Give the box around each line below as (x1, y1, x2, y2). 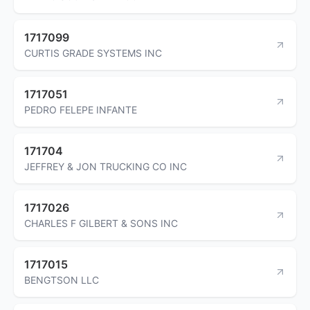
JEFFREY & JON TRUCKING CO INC (24, 160, 187, 172)
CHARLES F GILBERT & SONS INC (24, 217, 178, 229)
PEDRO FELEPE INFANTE (24, 103, 137, 116)
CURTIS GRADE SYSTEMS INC (24, 46, 162, 59)
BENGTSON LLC (24, 273, 99, 286)
